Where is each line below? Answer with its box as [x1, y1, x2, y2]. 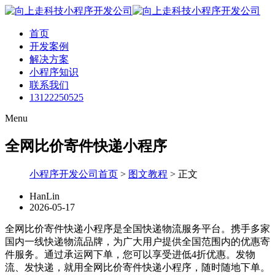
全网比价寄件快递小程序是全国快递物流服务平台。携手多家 [5, 223, 270, 234]
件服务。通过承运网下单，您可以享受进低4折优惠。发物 [5, 249, 255, 260]
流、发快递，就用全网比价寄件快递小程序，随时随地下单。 [5, 261, 270, 273]
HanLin [29, 190, 60, 201]
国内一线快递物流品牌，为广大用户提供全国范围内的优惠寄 [5, 236, 270, 247]
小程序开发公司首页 [29, 168, 118, 179]
